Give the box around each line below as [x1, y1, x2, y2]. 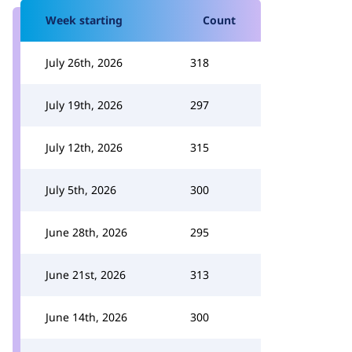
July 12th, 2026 [46, 140, 123, 155]
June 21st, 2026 [46, 267, 126, 282]
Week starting [46, 13, 123, 27]
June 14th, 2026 [46, 310, 127, 324]
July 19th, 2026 [46, 97, 123, 112]
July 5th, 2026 [46, 182, 116, 197]
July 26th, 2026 [46, 55, 123, 70]
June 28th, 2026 [46, 225, 127, 240]
